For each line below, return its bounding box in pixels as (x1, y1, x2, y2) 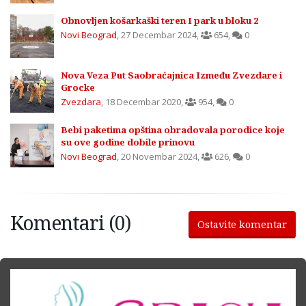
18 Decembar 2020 (105, 95, 181, 108)
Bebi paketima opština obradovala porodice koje (61, 123, 285, 136)
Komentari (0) (10, 208, 130, 236)
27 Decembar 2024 (121, 28, 197, 41)
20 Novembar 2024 (121, 150, 197, 163)
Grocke (61, 81, 95, 94)
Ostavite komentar (197, 217, 287, 231)
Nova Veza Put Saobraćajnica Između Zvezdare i (61, 68, 282, 81)
